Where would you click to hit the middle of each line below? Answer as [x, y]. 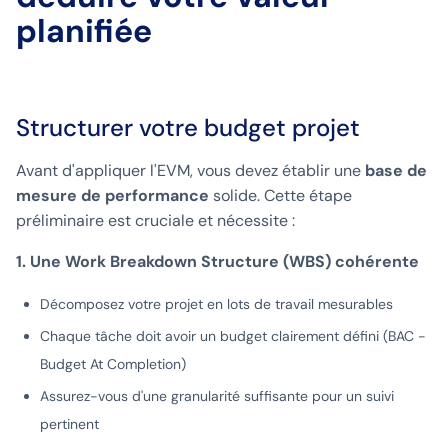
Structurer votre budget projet [188, 128]
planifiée [84, 31]
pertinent [69, 424]
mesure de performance [112, 196]
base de [396, 171]
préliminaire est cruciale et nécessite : [155, 221]
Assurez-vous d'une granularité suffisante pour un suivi [217, 396]
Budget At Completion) [113, 364]
